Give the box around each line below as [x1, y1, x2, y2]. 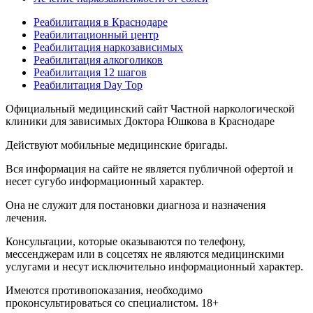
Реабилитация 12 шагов [34, 66, 147, 79]
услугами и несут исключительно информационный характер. [6, 261, 303, 273]
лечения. [6, 212, 47, 224]
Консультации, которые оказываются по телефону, [6, 235, 245, 248]
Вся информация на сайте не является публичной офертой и [6, 163, 293, 175]
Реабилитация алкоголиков [34, 54, 163, 66]
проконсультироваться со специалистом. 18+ [6, 297, 219, 310]
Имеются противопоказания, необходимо [6, 284, 203, 297]
